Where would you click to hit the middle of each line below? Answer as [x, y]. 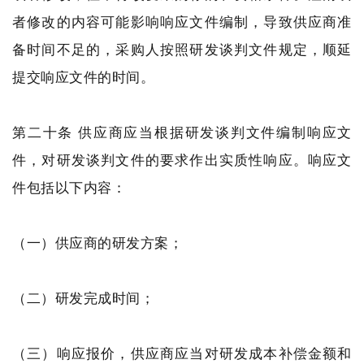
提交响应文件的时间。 [84, 77]
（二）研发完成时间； [84, 298]
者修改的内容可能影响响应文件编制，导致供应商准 [182, 22]
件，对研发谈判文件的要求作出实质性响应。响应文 [182, 160]
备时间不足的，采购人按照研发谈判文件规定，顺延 [182, 49]
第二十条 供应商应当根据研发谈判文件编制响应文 [182, 132]
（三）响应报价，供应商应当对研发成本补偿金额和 [182, 353]
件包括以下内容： [69, 187]
